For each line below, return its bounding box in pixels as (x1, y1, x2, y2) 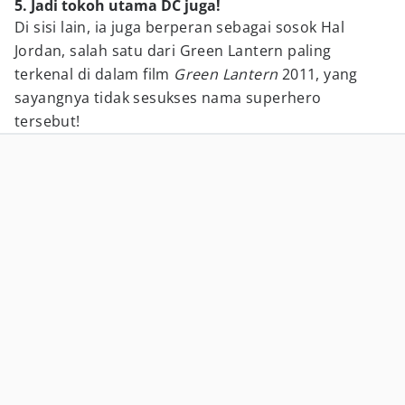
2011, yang (278, 64, 358, 84)
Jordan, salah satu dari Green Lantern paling (14, 41, 332, 61)
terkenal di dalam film (14, 64, 174, 84)
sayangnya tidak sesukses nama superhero (14, 88, 322, 108)
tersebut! (14, 111, 80, 131)
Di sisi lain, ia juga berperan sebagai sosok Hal (14, 17, 345, 37)
